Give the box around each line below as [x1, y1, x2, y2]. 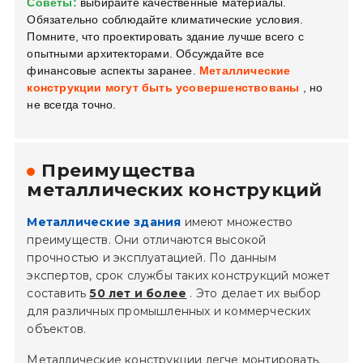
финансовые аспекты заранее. [27, 64, 200, 78]
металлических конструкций [27, 179, 322, 202]
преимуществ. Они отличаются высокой [27, 233, 267, 248]
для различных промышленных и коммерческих [27, 304, 311, 319]
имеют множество [181, 215, 293, 230]
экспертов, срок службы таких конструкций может [27, 268, 331, 284]
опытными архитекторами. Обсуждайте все [27, 47, 265, 61]
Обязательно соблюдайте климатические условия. [27, 13, 304, 27]
